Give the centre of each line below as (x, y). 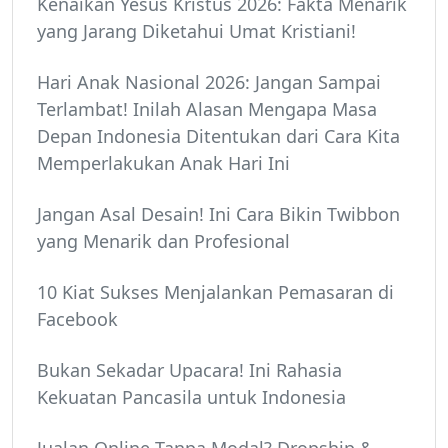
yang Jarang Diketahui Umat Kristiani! (196, 31)
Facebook (77, 319)
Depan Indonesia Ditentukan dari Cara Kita (218, 136)
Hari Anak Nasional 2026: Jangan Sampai (209, 82)
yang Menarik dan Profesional (163, 241)
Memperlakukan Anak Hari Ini (163, 163)
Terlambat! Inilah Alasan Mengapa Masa (207, 109)
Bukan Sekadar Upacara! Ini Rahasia (189, 370)
